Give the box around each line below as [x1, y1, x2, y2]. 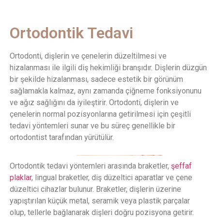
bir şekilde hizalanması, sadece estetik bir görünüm [10, 74, 183, 84]
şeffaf [171, 161, 192, 171]
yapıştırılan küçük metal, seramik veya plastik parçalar [10, 196, 190, 206]
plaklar [10, 173, 31, 183]
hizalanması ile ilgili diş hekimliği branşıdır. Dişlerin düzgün [10, 62, 207, 72]
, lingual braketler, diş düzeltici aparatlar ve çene [31, 173, 192, 183]
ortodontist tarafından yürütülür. [10, 132, 114, 142]
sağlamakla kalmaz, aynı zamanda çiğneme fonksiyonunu [10, 86, 201, 95]
